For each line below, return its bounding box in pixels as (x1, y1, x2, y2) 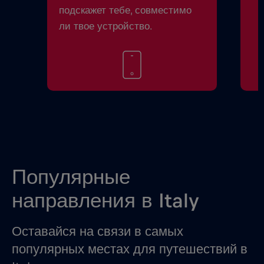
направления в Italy (12, 191, 199, 212)
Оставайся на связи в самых (12, 225, 183, 239)
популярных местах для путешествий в (12, 243, 247, 256)
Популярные (12, 167, 130, 189)
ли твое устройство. (59, 21, 153, 32)
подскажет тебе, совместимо (59, 5, 192, 16)
